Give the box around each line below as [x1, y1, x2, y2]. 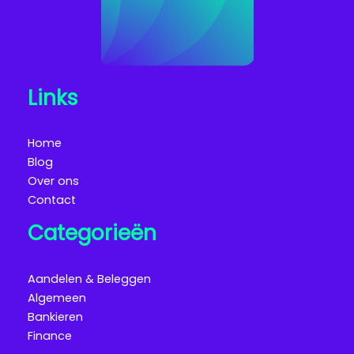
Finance [28, 327, 72, 344]
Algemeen [28, 289, 86, 306]
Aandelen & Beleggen [28, 270, 151, 287]
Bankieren [28, 308, 83, 325]
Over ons [28, 173, 79, 190]
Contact [28, 192, 76, 209]
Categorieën [28, 218, 156, 248]
